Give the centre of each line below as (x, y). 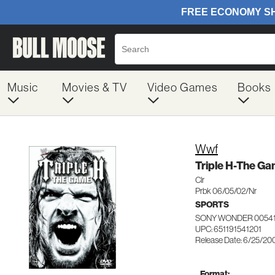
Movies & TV (94, 87)
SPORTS (212, 204)
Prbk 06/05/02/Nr (226, 191)
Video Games (182, 87)
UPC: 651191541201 (228, 229)
